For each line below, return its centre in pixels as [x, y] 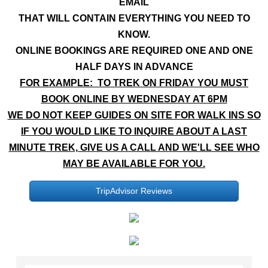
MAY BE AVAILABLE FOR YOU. [134, 163]
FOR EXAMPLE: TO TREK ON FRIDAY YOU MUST [134, 83]
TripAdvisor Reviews [134, 191]
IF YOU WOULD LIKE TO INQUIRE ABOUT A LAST [134, 131]
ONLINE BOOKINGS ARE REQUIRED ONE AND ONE [134, 50]
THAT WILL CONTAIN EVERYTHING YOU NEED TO [134, 18]
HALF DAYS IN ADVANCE [134, 66]
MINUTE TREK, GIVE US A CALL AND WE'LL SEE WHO [134, 147]
